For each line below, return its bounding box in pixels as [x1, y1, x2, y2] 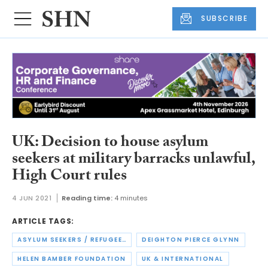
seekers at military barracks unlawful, [12, 147, 255, 173]
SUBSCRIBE [201, 13, 248, 24]
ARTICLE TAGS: [12, 216, 74, 227]
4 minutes [114, 193, 148, 203]
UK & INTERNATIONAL [141, 254, 224, 263]
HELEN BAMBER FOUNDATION [17, 254, 126, 263]
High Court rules [12, 163, 127, 190]
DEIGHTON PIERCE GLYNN [142, 235, 240, 245]
